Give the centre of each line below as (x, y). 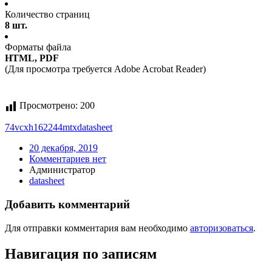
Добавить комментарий (67, 205)
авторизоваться (222, 228)
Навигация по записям (81, 253)
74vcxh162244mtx (41, 127)
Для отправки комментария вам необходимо (97, 228)
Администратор (62, 170)
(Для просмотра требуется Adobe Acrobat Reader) (105, 69)
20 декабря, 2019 (63, 148)
